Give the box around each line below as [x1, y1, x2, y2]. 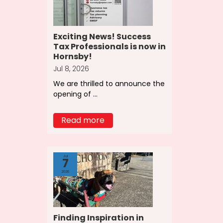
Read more [61, 114, 105, 126]
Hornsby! [53, 51, 92, 63]
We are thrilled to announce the [53, 78, 165, 89]
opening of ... [53, 89, 98, 99]
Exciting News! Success [53, 31, 151, 43]
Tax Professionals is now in [53, 41, 166, 53]
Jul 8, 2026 [53, 64, 89, 74]
